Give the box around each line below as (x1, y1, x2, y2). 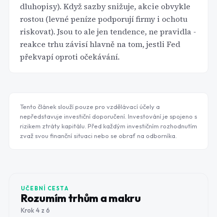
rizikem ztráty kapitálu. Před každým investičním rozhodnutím (20, 122, 197, 130)
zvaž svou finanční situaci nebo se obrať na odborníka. (20, 132, 177, 139)
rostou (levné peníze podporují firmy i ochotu (20, 14, 187, 24)
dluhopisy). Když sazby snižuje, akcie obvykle (20, 1, 190, 12)
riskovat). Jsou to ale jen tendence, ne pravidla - (20, 26, 196, 37)
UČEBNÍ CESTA (21, 185, 69, 192)
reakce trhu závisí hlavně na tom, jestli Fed (20, 39, 180, 49)
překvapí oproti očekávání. (20, 51, 120, 62)
